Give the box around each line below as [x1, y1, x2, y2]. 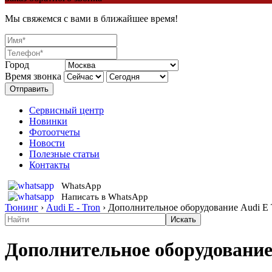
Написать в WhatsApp [61, 192, 148, 202]
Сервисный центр [29, 105, 104, 115]
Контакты [29, 160, 70, 170]
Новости [29, 138, 65, 148]
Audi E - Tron [46, 202, 100, 212]
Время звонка [5, 71, 61, 81]
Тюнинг [5, 202, 38, 212]
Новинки [29, 116, 67, 126]
